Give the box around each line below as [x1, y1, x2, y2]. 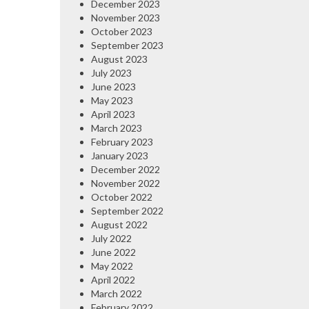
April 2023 [91, 108, 135, 120]
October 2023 [91, 25, 152, 37]
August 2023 [91, 52, 148, 65]
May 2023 [91, 94, 133, 106]
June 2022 [91, 246, 136, 258]
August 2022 [91, 218, 148, 230]
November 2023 [91, 11, 160, 23]
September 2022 [91, 204, 163, 217]
